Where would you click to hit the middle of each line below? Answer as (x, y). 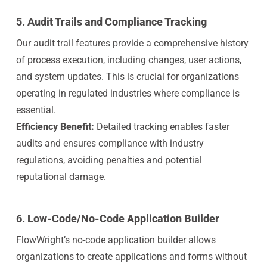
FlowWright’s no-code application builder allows (116, 240)
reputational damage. (61, 177)
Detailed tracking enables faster (163, 127)
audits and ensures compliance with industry (110, 143)
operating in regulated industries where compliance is (128, 93)
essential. (36, 110)
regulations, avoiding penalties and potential (109, 160)
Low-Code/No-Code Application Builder (123, 218)
